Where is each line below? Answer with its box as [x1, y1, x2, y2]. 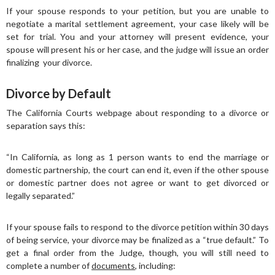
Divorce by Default [6, 86, 111, 101]
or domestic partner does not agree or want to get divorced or [6, 177, 269, 188]
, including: [135, 260, 176, 271]
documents [91, 260, 135, 271]
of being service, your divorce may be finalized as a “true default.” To [6, 234, 269, 245]
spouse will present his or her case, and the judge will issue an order [6, 44, 269, 55]
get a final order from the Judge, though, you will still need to [6, 247, 269, 258]
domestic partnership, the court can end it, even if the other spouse [6, 165, 269, 175]
